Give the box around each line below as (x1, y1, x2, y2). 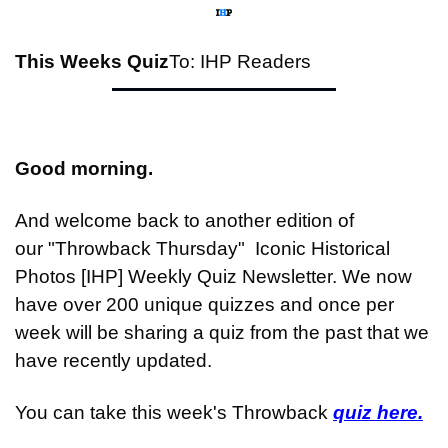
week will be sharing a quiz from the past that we (15, 322, 429, 344)
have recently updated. (15, 350, 212, 372)
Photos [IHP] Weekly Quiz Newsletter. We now (15, 266, 412, 288)
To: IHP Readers (169, 51, 311, 73)
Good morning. (15, 158, 153, 180)
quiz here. (333, 402, 423, 424)
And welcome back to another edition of (15, 210, 354, 232)
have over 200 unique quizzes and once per (15, 294, 394, 316)
